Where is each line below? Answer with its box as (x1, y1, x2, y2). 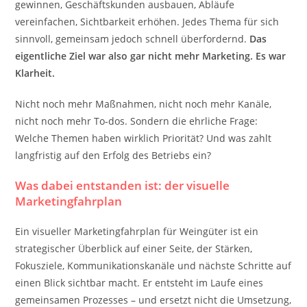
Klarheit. (15, 66, 56, 79)
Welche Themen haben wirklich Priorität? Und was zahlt (15, 132, 272, 145)
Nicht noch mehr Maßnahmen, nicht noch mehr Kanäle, (15, 97, 272, 110)
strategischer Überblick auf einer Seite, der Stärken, (15, 242, 253, 255)
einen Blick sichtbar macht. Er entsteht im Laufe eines (15, 276, 264, 289)
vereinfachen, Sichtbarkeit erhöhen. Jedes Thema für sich (15, 15, 280, 28)
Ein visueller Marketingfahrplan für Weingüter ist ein (15, 225, 259, 238)
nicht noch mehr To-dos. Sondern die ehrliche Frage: (15, 114, 258, 127)
